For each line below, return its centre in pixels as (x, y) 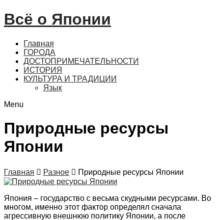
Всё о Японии (57, 19)
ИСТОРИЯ (43, 70)
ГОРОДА (40, 52)
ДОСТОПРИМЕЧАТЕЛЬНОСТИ (81, 61)
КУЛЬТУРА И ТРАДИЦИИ (70, 79)
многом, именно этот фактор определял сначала (93, 207)
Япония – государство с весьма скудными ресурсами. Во (108, 198)
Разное (56, 172)
